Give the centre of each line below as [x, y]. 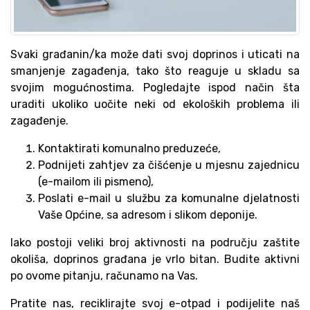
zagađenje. [39, 121]
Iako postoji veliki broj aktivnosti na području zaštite [155, 243]
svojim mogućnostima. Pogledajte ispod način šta [155, 88]
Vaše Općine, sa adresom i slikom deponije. [148, 215]
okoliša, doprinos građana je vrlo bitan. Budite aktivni [155, 259]
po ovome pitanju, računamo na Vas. [104, 276]
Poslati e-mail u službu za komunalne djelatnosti [169, 198]
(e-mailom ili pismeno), [96, 182]
